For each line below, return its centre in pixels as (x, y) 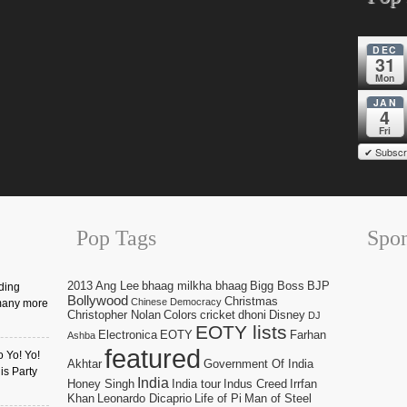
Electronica (128, 334)
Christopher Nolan (114, 314)
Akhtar (84, 363)
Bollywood (98, 300)
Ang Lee (117, 285)
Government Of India (258, 363)
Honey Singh (101, 383)
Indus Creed (255, 383)
